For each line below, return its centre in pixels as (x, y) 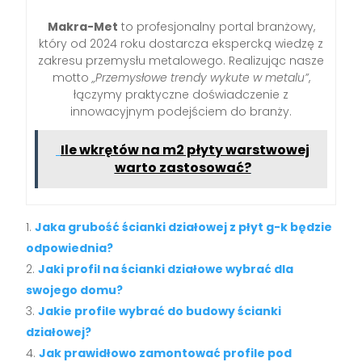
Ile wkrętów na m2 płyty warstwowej (185, 150)
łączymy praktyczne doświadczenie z (181, 95)
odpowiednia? (70, 248)
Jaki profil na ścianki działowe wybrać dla (166, 269)
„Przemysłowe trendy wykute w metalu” (200, 78)
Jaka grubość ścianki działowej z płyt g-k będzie (184, 227)
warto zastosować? (183, 168)
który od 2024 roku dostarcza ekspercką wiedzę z (181, 44)
